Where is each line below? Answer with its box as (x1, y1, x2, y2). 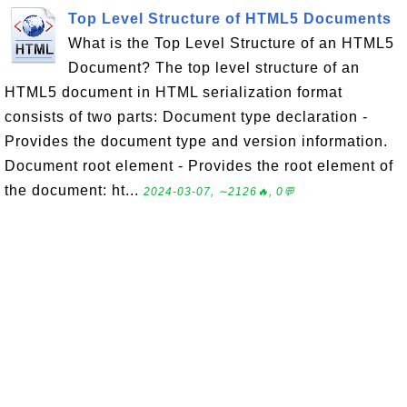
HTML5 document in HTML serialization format (5, 84, 342, 100)
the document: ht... (5, 183, 144, 198)
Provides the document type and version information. (5, 134, 388, 149)
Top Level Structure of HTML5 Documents (68, 11, 392, 26)
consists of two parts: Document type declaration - (5, 109, 368, 124)
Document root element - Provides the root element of (5, 158, 393, 174)
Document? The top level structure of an (68, 60, 360, 75)
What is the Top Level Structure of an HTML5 (68, 35, 394, 51)
